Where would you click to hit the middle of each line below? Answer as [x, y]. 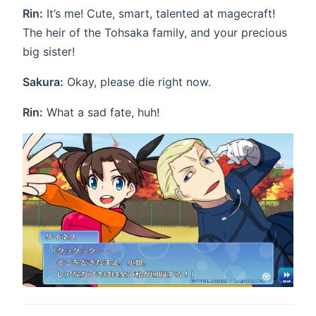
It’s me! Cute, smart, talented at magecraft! [159, 13]
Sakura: [43, 81]
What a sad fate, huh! [101, 112]
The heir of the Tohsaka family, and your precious [155, 32]
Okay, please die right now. [137, 81]
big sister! [49, 51]
